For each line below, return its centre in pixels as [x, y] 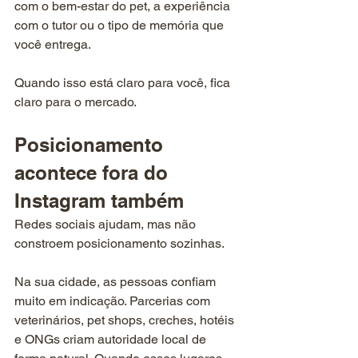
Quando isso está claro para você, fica [124, 83]
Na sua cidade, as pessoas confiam [117, 282]
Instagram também [99, 201]
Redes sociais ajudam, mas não [107, 225]
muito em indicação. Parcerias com [114, 301]
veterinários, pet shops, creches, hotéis [126, 320]
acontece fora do [94, 173]
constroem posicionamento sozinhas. [119, 244]
